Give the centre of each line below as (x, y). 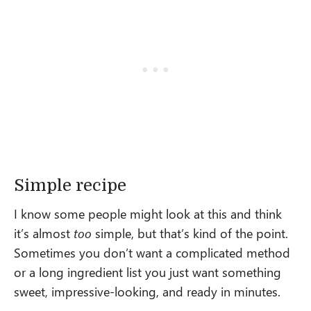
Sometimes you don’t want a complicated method (152, 252)
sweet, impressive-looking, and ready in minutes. (147, 291)
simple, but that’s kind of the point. (190, 233)
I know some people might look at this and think (148, 213)
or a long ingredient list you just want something (148, 271)
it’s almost (44, 233)
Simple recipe (70, 185)
